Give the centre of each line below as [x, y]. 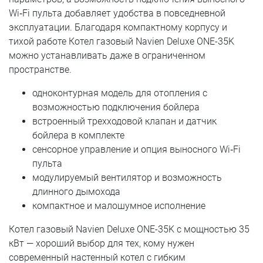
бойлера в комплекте [78, 135]
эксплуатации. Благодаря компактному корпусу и [118, 27]
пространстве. [40, 69]
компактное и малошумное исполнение [119, 205]
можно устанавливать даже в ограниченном [107, 55]
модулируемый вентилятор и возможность [127, 177]
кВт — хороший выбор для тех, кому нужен [102, 243]
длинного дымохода [76, 191]
